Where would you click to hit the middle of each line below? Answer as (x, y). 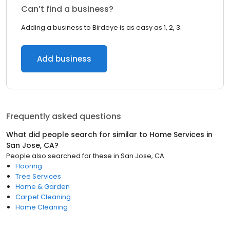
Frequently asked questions (64, 116)
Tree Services (38, 176)
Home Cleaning (42, 207)
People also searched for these (59, 156)
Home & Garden (43, 187)
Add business (64, 59)
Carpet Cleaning (43, 197)
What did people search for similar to (78, 135)
